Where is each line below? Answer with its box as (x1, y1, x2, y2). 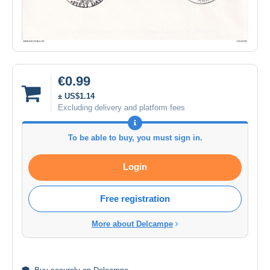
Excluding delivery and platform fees (58, 103, 185, 113)
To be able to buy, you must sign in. (67, 133, 202, 143)
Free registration (100, 193, 170, 204)
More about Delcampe (92, 219, 173, 229)
